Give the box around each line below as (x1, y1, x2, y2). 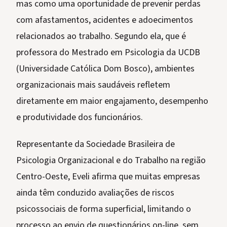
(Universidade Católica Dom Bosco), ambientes (16, 62, 195, 75)
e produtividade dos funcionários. (16, 111, 143, 124)
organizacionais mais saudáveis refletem (16, 79, 170, 91)
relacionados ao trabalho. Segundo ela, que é (16, 30, 186, 43)
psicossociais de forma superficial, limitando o (16, 203, 191, 215)
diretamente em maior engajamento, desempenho (16, 95, 208, 107)
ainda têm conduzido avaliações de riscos (16, 186, 174, 199)
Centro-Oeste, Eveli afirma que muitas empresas (16, 170, 200, 183)
